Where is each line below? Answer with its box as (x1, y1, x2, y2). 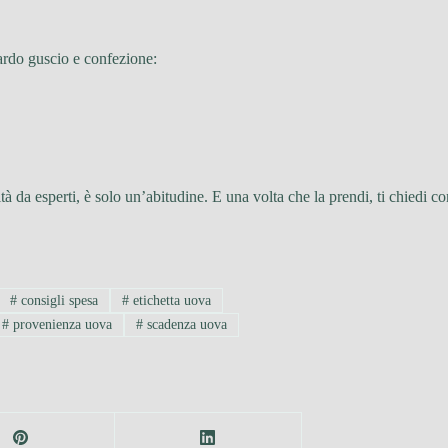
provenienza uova (9, 316, 113, 332)
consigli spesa (17, 292, 99, 308)
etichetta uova (129, 292, 212, 308)
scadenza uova (143, 316, 228, 332)
